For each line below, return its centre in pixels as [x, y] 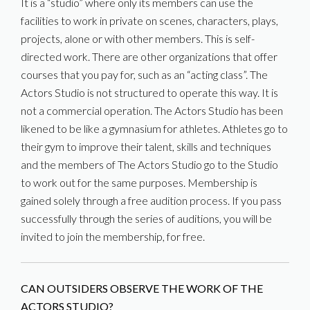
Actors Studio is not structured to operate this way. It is [149, 92]
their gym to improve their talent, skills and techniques [146, 146]
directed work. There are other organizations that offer [149, 56]
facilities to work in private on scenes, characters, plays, [149, 20]
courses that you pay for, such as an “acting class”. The [144, 74]
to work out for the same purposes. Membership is [139, 182]
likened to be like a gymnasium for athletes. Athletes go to [154, 128]
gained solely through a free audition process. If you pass [151, 200]
